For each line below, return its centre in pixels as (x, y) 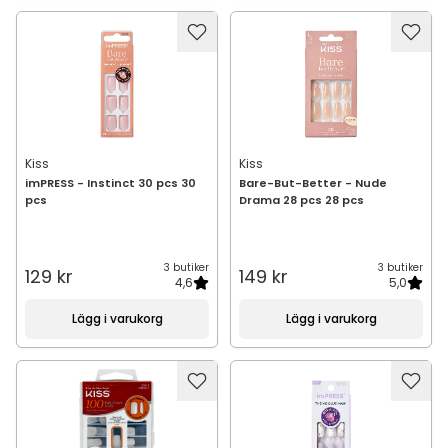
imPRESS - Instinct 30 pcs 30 (110, 183)
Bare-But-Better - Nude (313, 183)
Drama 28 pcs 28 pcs (301, 200)
